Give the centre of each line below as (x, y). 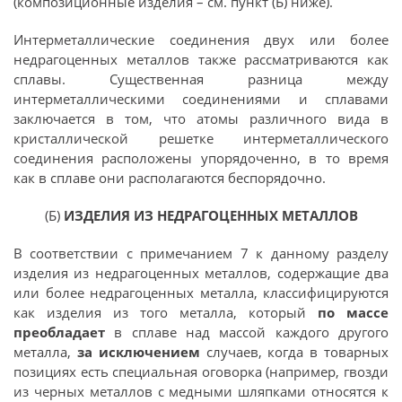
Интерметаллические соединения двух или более (201, 39)
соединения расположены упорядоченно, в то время (201, 158)
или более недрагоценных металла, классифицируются (201, 293)
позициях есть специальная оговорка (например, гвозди (201, 371)
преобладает (59, 332)
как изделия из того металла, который (166, 312)
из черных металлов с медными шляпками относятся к (201, 391)
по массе (353, 312)
